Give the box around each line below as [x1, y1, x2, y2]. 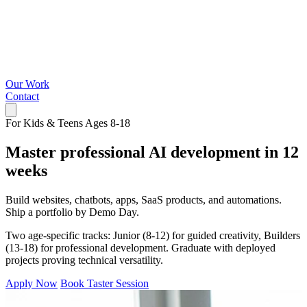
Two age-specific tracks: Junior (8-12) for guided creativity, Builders [5, 229, 300, 241]
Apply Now [5, 277, 58, 289]
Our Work [5, 78, 49, 90]
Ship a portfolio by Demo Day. [5, 206, 139, 218]
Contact [5, 90, 39, 102]
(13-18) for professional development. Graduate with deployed [5, 241, 275, 254]
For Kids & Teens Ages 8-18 [5, 117, 130, 129]
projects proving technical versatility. [5, 254, 163, 266]
